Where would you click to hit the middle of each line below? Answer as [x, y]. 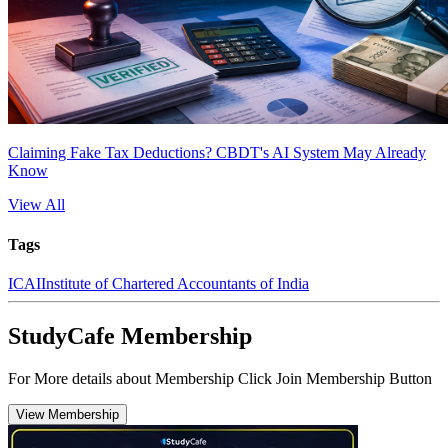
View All [36, 205]
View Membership [67, 414]
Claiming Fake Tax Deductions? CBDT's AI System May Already [217, 153]
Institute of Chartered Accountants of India [175, 283]
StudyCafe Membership [130, 335]
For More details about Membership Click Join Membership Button [220, 378]
